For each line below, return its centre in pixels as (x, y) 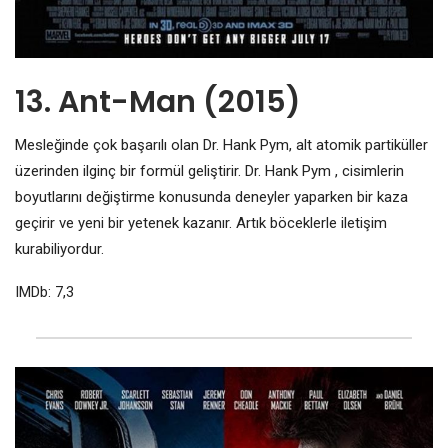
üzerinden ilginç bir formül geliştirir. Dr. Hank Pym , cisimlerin (209, 171)
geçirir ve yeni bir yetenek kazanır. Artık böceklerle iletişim (201, 223)
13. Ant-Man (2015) (158, 102)
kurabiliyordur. (59, 249)
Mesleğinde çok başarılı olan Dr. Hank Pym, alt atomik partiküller (221, 145)
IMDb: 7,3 (44, 292)
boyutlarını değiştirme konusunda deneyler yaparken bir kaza (211, 197)
